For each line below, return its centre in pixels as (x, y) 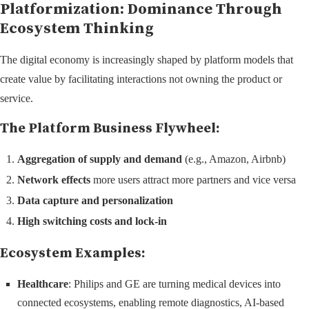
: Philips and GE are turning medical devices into (175, 283)
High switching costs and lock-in (92, 221)
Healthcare (43, 283)
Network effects (54, 179)
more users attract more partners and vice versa (193, 179)
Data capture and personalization (95, 200)
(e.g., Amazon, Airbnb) (234, 159)
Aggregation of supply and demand (100, 159)
